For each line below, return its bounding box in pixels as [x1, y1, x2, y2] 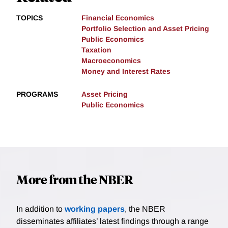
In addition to [16, 205, 65, 214]
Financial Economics [81, 14, 154, 22]
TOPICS [16, 14, 43, 22]
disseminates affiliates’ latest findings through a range [16, 217, 209, 226]
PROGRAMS [16, 90, 58, 99]
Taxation [81, 46, 111, 54]
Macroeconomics [81, 56, 141, 65]
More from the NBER [16, 171, 133, 188]
